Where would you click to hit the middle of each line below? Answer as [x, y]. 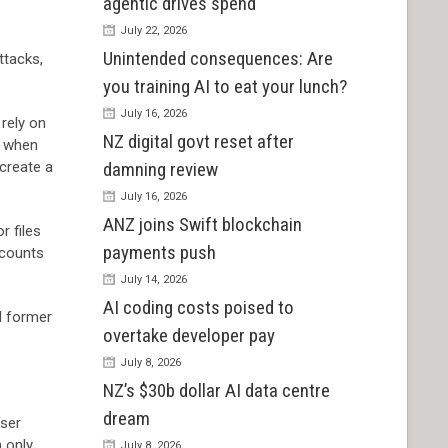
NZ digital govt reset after [198, 142]
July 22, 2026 [153, 31]
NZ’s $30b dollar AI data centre [216, 391]
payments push [159, 253]
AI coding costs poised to [198, 308]
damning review [160, 170]
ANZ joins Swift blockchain [202, 225]
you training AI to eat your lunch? [224, 87]
